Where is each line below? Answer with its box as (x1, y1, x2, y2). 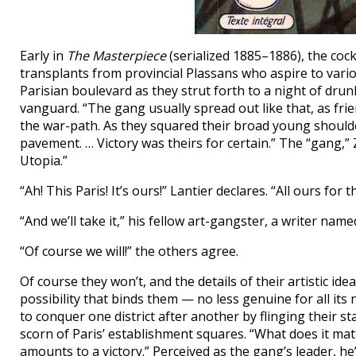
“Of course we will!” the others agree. (20, 242, 238, 260)
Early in (20, 47, 67, 64)
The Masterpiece (67, 47, 166, 64)
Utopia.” (20, 152, 68, 169)
